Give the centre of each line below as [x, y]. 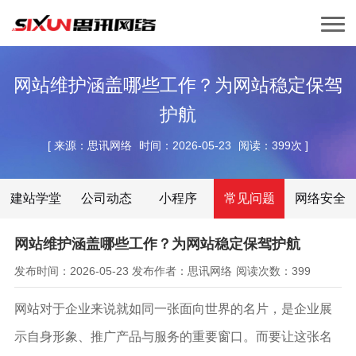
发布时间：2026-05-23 [71, 271]
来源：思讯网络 [93, 146]
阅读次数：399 [273, 271]
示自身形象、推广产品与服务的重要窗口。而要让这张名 [173, 336]
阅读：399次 [270, 146]
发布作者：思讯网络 [182, 271]
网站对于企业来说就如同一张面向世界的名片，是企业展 [173, 308]
